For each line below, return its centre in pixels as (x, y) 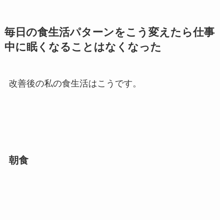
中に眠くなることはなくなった (83, 47)
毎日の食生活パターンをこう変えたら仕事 (109, 32)
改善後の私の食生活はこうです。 (75, 83)
